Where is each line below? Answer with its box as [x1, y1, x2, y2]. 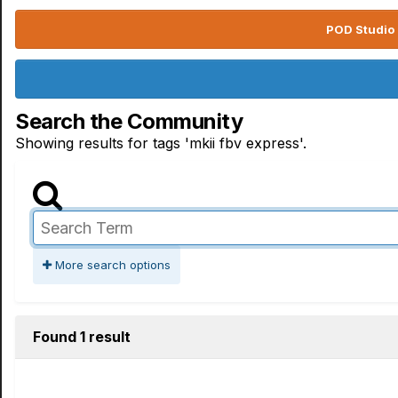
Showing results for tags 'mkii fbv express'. [15, 134, 306, 152]
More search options [52, 258, 171, 272]
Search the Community [15, 108, 243, 134]
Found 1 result [33, 328, 131, 346]
